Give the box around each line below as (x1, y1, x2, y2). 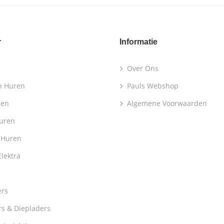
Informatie (119, 37, 157, 46)
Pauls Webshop (127, 81, 178, 90)
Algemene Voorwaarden (127, 98, 207, 108)
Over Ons (127, 63, 158, 73)
